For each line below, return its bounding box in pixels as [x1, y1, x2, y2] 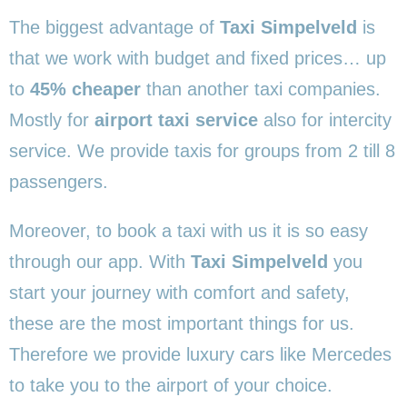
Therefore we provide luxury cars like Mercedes [9, 343, 392, 364]
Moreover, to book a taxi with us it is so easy [9, 220, 368, 241]
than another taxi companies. [141, 78, 381, 99]
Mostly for [9, 109, 94, 130]
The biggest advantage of [9, 16, 220, 37]
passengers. [9, 171, 108, 192]
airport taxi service [94, 109, 258, 130]
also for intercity [258, 109, 392, 130]
